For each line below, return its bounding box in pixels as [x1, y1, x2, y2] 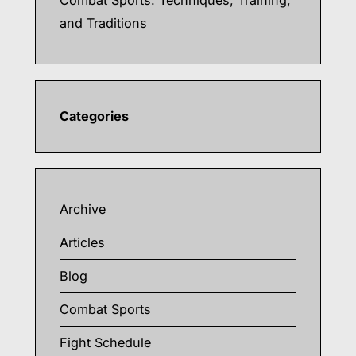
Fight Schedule [60, 335, 151, 350]
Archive [60, 201, 106, 217]
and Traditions [60, 15, 147, 31]
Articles [60, 234, 105, 250]
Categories [60, 108, 129, 124]
